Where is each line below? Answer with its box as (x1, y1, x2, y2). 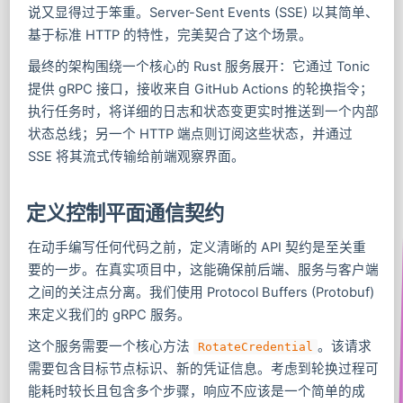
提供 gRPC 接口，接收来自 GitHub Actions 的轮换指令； (27, 81, 373, 98)
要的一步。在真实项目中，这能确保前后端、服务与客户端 (27, 262, 379, 279)
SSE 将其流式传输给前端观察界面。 (27, 148, 245, 166)
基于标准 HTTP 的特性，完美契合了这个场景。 (27, 27, 312, 44)
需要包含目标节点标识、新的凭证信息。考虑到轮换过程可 (27, 361, 379, 378)
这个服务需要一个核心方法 (27, 338, 193, 355)
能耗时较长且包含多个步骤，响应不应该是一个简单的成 (27, 383, 365, 400)
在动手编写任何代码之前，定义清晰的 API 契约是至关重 (27, 239, 366, 256)
